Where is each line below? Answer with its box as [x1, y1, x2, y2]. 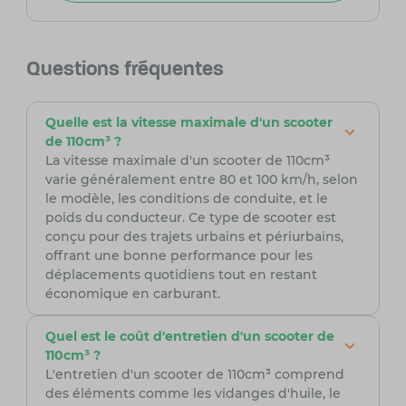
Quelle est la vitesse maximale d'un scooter [44, 114, 333, 131]
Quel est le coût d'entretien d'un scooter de [44, 328, 334, 345]
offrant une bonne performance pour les [44, 247, 313, 265]
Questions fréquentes [25, 60, 224, 82]
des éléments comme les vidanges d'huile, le [44, 385, 341, 402]
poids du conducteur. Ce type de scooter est [44, 209, 336, 227]
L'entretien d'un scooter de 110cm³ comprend [44, 366, 344, 383]
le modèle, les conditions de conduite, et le [44, 190, 328, 208]
